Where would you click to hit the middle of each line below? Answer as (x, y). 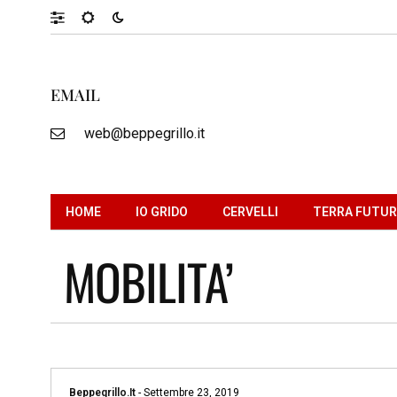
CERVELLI (250, 211)
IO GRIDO (162, 211)
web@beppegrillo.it (144, 133)
